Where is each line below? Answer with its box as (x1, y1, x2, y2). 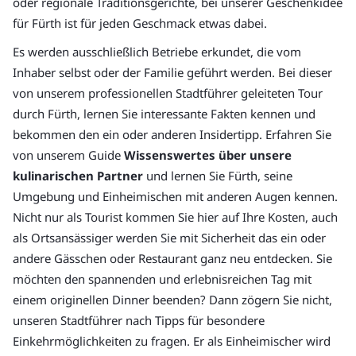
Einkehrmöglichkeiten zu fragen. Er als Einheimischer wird (13, 333, 331, 350)
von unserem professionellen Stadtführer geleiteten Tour (13, 85, 323, 102)
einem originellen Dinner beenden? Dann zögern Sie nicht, (13, 292, 332, 308)
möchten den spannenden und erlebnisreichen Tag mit (13, 271, 311, 288)
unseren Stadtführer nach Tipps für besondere (13, 312, 265, 329)
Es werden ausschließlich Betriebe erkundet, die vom (13, 44, 301, 60)
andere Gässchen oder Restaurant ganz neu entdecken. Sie (13, 250, 332, 267)
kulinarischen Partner (13, 168, 143, 184)
